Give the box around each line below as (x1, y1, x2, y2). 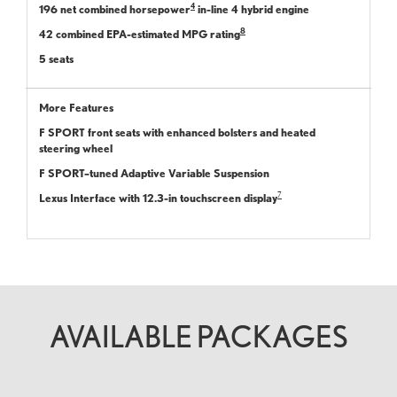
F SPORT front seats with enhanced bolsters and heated (39, 125, 315, 139)
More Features (39, 100, 113, 114)
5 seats (39, 51, 74, 66)
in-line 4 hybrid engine (195, 2, 309, 16)
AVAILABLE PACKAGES (49, 317, 348, 354)
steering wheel (39, 141, 113, 155)
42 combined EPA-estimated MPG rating (39, 27, 240, 41)
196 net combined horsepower (39, 2, 191, 16)
